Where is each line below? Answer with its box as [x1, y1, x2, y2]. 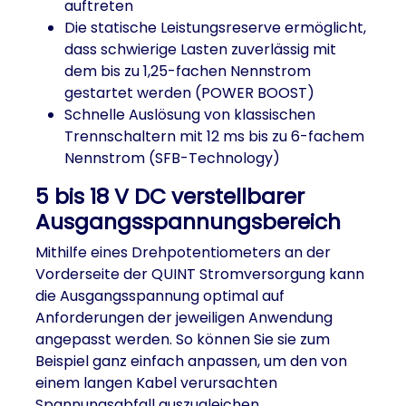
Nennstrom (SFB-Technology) [64, 148, 280, 169]
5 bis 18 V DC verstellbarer [35, 181, 304, 211]
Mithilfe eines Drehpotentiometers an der [35, 242, 331, 263]
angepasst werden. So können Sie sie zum [35, 329, 330, 350]
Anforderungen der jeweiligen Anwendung [35, 307, 333, 328]
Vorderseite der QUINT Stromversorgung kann [35, 264, 364, 285]
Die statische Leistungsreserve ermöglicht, [64, 17, 366, 38]
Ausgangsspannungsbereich [35, 207, 341, 237]
